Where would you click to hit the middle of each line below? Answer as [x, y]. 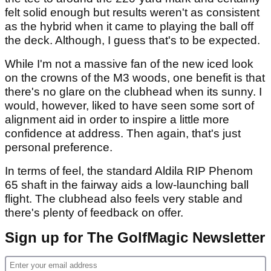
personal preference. [59, 148]
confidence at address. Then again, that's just [123, 134]
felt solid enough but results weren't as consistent [132, 13]
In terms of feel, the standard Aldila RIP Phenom [129, 171]
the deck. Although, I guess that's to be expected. [132, 41]
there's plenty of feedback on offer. [94, 213]
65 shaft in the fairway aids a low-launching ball [127, 185]
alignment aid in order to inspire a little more [117, 120]
